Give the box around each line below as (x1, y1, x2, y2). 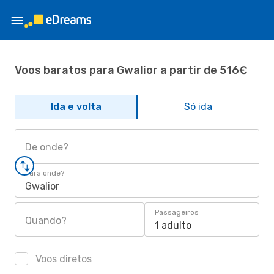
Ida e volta (50, 101, 102, 113)
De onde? (25, 141, 68, 153)
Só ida (184, 101, 212, 113)
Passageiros (155, 208, 199, 217)
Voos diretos (33, 253, 92, 265)
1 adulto (155, 220, 191, 231)
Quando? (25, 215, 67, 226)
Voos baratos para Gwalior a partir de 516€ (15, 63, 248, 77)
